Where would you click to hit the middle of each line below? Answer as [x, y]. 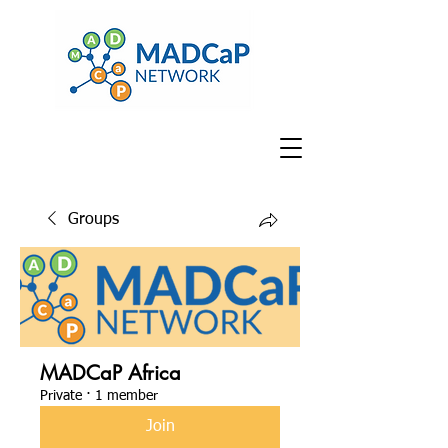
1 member [126, 396]
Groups [93, 220]
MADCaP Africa [110, 373]
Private [61, 396]
